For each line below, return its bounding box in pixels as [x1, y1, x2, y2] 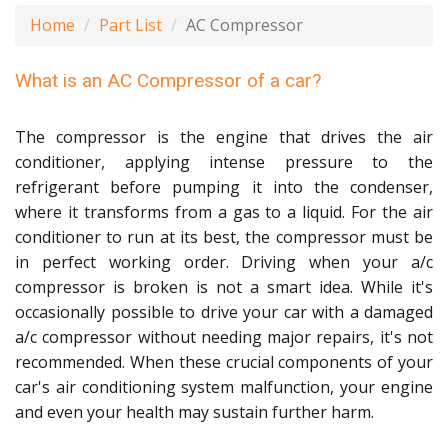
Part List [99, 14, 162, 36]
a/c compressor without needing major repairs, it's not [15, 326, 433, 348]
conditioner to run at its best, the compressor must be [15, 226, 433, 248]
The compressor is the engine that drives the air [15, 126, 433, 148]
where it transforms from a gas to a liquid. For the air [15, 201, 433, 223]
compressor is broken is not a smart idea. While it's [15, 276, 433, 298]
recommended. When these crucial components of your [15, 351, 433, 373]
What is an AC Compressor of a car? [15, 69, 321, 92]
